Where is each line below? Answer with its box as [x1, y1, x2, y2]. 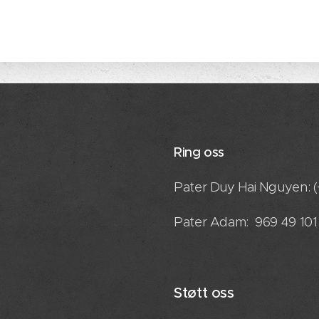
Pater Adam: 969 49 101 [174, 214, 318, 231]
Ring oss [174, 144, 225, 161]
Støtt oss [174, 283, 234, 303]
